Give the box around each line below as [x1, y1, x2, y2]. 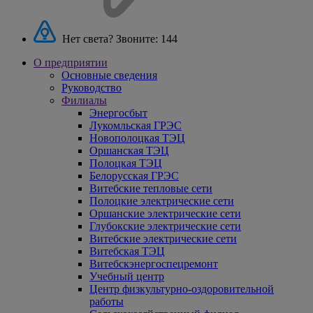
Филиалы [61, 94, 107, 107]
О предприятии [34, 57, 108, 69]
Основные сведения [61, 69, 157, 82]
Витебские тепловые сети [89, 182, 212, 195]
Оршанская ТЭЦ [89, 145, 169, 157]
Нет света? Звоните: [62, 33, 158, 45]
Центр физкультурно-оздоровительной [89, 283, 274, 296]
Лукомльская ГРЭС [89, 119, 182, 132]
